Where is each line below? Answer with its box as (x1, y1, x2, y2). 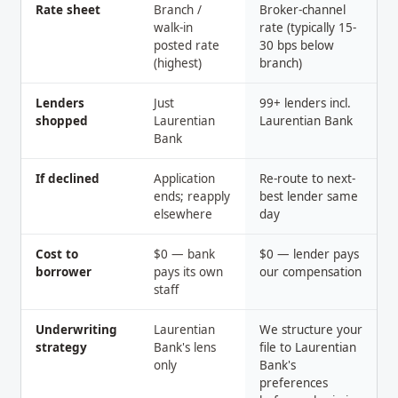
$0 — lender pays (259, 246, 359, 262)
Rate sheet (36, 2, 100, 18)
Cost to (36, 246, 78, 262)
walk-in (154, 20, 193, 36)
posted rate (154, 37, 219, 53)
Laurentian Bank (259, 113, 353, 129)
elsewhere (154, 206, 212, 222)
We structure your (259, 322, 362, 338)
